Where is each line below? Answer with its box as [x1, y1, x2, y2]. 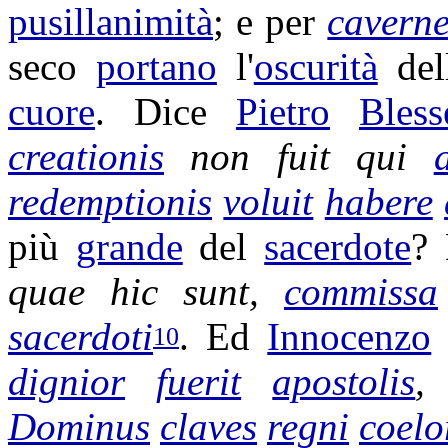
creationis [8, 135, 164, 178]
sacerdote [264, 225, 412, 268]
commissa [283, 270, 438, 313]
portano [95, 45, 217, 88]
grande [75, 225, 183, 268]
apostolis [272, 360, 416, 403]
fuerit [156, 360, 242, 403]
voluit [223, 180, 314, 223]
